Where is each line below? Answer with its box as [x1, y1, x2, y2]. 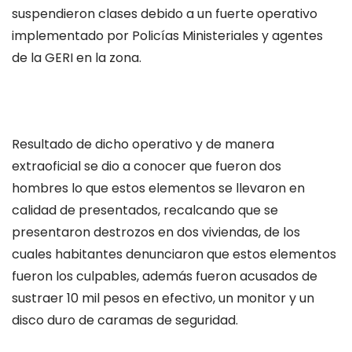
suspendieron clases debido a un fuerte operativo [12, 5, 317, 23]
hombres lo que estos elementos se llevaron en [12, 179, 305, 198]
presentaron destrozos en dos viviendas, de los [12, 223, 300, 242]
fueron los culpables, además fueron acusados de [12, 267, 317, 286]
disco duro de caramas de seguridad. [12, 311, 238, 330]
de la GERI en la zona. [12, 49, 141, 67]
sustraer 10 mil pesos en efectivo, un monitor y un [12, 289, 314, 308]
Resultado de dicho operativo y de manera [12, 135, 274, 154]
